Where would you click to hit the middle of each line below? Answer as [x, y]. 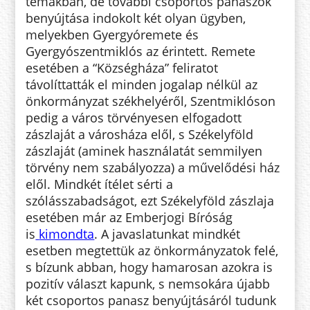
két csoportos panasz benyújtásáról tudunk [151, 300]
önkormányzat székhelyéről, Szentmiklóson [151, 101]
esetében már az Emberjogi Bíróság [129, 217]
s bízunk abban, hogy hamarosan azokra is [149, 267]
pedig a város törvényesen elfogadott [134, 117]
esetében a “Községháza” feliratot [122, 67]
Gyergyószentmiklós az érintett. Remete [141, 51]
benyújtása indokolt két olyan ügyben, [136, 18]
